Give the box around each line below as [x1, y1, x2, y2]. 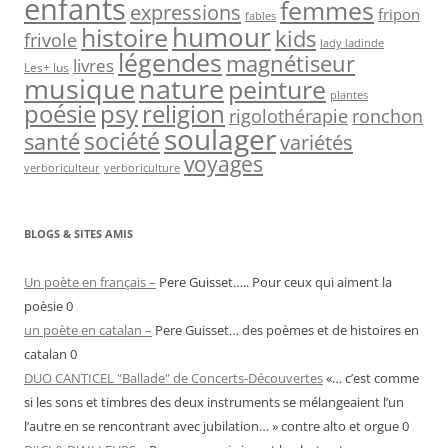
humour [172, 19, 271, 56]
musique [24, 71, 135, 108]
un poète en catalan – [24, 321, 152, 340]
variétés [280, 128, 353, 157]
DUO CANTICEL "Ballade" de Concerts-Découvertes [24, 369, 323, 388]
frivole [24, 28, 77, 53]
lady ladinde [320, 35, 384, 51]
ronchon [352, 104, 423, 129]
